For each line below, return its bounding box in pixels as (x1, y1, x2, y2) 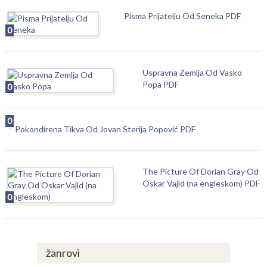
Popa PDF (142, 79, 179, 89)
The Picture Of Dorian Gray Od (142, 166, 259, 176)
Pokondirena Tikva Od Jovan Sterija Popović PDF (14, 124, 195, 134)
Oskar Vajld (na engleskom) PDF (142, 178, 260, 188)
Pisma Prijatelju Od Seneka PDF (123, 11, 241, 21)
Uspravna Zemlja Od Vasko (142, 67, 242, 77)
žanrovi (45, 246, 80, 259)
